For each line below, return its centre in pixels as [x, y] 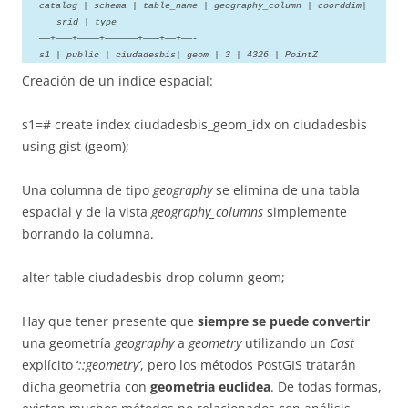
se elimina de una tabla [286, 189]
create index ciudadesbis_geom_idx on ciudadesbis [209, 124]
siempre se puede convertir [284, 321]
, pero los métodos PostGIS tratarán [248, 364]
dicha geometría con [86, 386]
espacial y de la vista [87, 211]
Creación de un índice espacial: [117, 80]
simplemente [305, 211]
